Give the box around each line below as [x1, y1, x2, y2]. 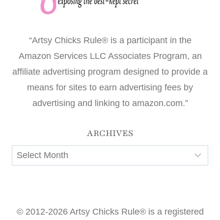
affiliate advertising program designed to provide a [12, 66, 208, 77]
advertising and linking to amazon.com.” [32, 98, 188, 108]
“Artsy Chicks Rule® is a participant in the [28, 35, 192, 45]
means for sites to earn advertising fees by [27, 82, 193, 92]
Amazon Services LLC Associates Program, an [18, 51, 202, 61]
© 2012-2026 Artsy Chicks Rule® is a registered [16, 207, 204, 217]
